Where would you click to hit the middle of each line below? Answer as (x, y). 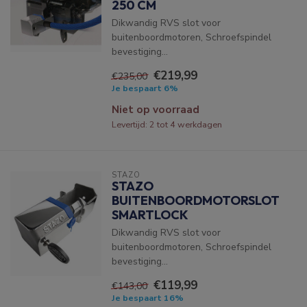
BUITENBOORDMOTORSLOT (195, 200)
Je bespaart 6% (145, 88)
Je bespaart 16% (147, 298)
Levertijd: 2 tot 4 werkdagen (167, 124)
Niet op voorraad (155, 109)
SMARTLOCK (150, 215)
